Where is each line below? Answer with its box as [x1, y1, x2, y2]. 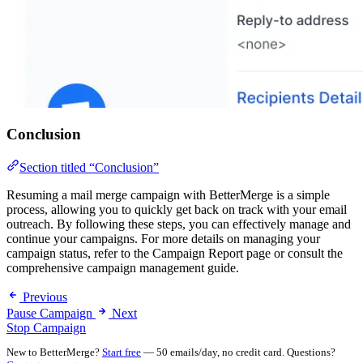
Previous [23, 290, 67, 305]
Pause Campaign [6, 306, 92, 321]
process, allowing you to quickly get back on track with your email [6, 203, 347, 217]
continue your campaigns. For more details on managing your [6, 232, 320, 246]
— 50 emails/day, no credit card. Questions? [141, 346, 335, 359]
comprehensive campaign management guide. [6, 261, 239, 275]
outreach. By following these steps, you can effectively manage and [6, 217, 351, 232]
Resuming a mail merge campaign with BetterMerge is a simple [6, 188, 330, 203]
